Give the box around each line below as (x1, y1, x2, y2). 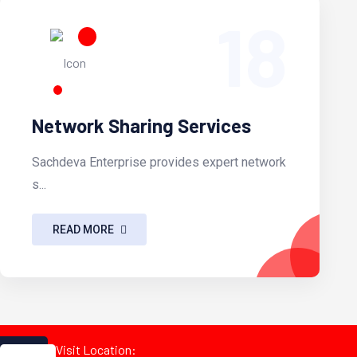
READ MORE (52, 222, 114, 236)
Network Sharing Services (32, 114, 252, 138)
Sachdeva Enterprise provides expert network (32, 155, 287, 171)
